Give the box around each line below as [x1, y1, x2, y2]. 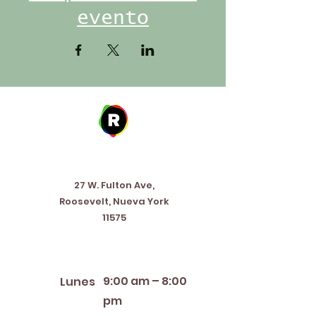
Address [75, 147, 150, 171]
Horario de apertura [26, 241, 200, 263]
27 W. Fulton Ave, [74, 178, 154, 192]
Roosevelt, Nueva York [59, 195, 169, 208]
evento [77, 8, 149, 28]
